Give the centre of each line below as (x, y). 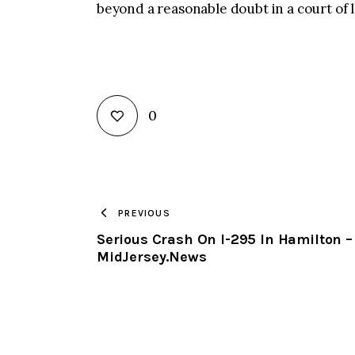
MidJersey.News (152, 257)
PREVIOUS (144, 213)
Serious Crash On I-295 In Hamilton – (225, 240)
